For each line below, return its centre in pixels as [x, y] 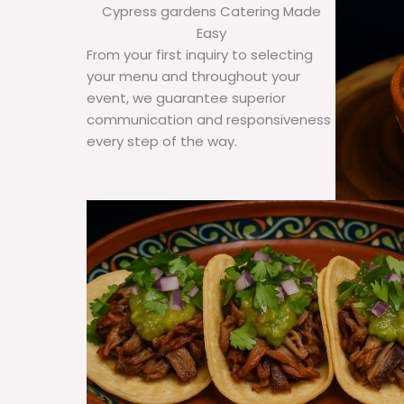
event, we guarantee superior [186, 98]
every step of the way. [162, 142]
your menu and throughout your [193, 77]
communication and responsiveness [209, 120]
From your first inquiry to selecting [200, 55]
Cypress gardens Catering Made [211, 12]
